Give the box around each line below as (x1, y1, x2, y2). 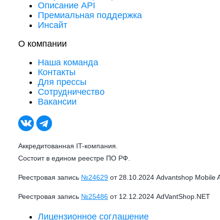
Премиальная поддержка (38, 10, 142, 20)
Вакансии (38, 97, 77, 107)
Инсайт (38, 20, 67, 30)
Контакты (38, 67, 76, 77)
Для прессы (38, 77, 86, 87)
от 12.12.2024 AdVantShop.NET (108, 192, 210, 200)
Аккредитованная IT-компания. (18, 142, 118, 150)
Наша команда (38, 57, 98, 67)
